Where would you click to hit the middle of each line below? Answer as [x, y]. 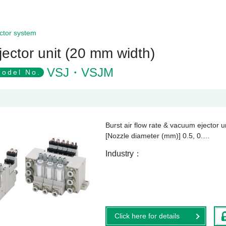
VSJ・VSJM [80, 72]
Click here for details [147, 216]
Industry [120, 154]
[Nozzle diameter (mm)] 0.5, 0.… [158, 136]
